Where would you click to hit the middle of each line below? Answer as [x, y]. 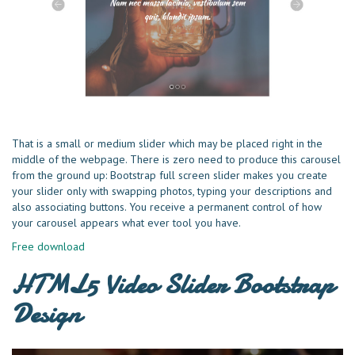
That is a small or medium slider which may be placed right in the [167, 144]
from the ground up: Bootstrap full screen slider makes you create [170, 176]
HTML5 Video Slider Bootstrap [173, 285]
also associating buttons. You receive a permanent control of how [167, 207]
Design [46, 314]
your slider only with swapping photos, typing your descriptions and [172, 191]
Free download [48, 247]
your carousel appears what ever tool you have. [126, 223]
